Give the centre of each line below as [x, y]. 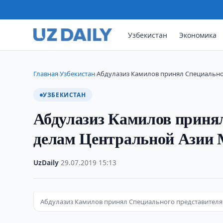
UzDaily [46, 163]
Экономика [198, 35]
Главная [46, 74]
